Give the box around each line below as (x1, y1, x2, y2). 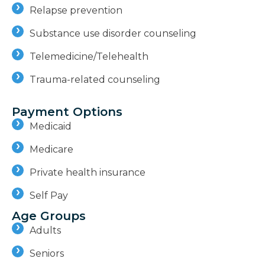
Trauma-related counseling (30, 73, 160, 85)
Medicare (30, 143, 73, 155)
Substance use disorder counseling (30, 27, 196, 39)
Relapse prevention (30, 4, 122, 16)
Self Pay (30, 189, 68, 201)
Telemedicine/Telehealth (30, 50, 148, 62)
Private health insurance (30, 166, 146, 178)
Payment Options (12, 104, 122, 119)
